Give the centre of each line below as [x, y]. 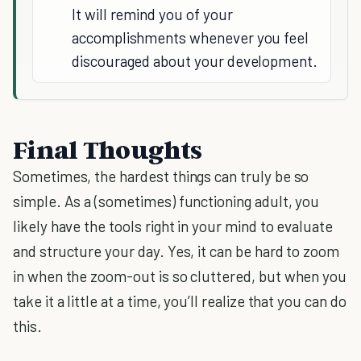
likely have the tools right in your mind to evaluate [173, 226]
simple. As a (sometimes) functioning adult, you [166, 201]
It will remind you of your [152, 15]
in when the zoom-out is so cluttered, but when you [180, 276]
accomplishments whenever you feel [191, 38]
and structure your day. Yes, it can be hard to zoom [176, 251]
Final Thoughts [108, 149]
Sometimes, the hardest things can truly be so [161, 176]
